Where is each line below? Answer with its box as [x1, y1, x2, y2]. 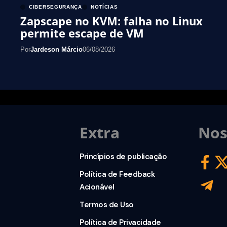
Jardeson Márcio [30, 46, 83, 54]
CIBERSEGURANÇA [29, 4, 82, 10]
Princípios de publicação [80, 152, 167, 162]
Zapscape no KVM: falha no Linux [20, 13, 203, 29]
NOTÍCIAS [90, 4, 118, 10]
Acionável [80, 182, 115, 193]
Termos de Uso [80, 200, 134, 210]
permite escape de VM [20, 25, 144, 41]
